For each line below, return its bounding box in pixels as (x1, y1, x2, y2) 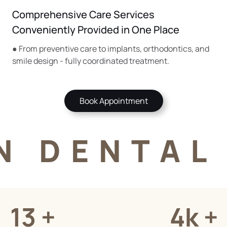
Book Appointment (79, 95, 148, 106)
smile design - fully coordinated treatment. (12, 55, 169, 67)
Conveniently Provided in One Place (12, 23, 179, 37)
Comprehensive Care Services (12, 8, 155, 22)
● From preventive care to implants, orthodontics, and (12, 43, 209, 55)
